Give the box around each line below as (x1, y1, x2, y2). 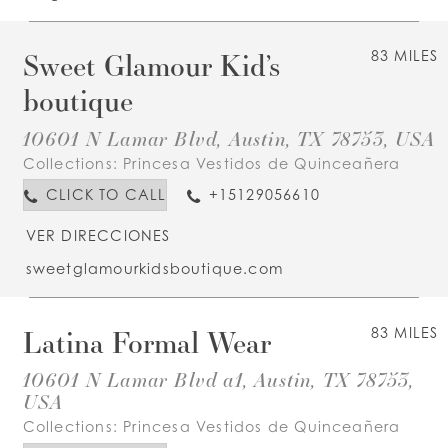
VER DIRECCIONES (25, 226, 171, 244)
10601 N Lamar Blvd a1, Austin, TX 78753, (22, 366, 415, 393)
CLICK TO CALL (45, 186, 167, 204)
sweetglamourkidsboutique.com (25, 260, 284, 278)
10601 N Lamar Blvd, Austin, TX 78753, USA (22, 124, 436, 151)
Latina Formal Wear (22, 322, 271, 361)
